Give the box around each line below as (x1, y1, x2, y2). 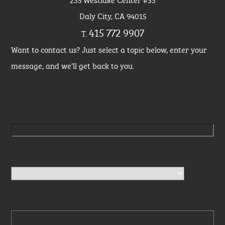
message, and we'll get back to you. (11, 59, 135, 71)
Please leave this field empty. (12, 92, 116, 105)
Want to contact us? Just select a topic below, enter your (11, 43, 207, 55)
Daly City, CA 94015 (79, 9, 146, 22)
